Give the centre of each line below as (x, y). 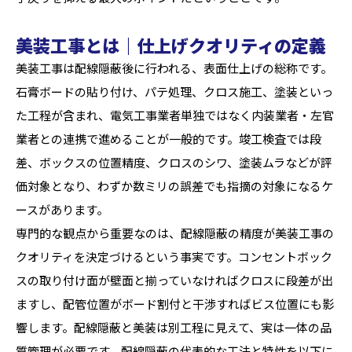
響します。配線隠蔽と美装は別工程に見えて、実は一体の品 (174, 327)
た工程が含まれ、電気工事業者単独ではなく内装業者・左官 (175, 115)
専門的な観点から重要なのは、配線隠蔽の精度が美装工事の (175, 233)
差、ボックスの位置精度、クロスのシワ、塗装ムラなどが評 (174, 162)
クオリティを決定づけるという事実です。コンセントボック (174, 257)
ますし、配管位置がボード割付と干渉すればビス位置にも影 (175, 304)
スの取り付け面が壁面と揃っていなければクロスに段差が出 (174, 280)
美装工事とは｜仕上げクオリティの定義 (171, 45)
